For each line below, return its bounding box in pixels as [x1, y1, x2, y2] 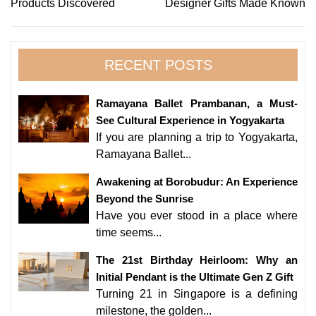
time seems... [96, 226, 162, 239]
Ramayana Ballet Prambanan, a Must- [96, 97, 298, 110]
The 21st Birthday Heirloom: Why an [96, 254, 298, 267]
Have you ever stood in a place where [96, 209, 298, 222]
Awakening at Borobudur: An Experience [96, 176, 298, 188]
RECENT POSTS [104, 57, 212, 73]
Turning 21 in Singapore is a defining [96, 288, 298, 300]
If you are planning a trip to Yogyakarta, [96, 131, 298, 144]
